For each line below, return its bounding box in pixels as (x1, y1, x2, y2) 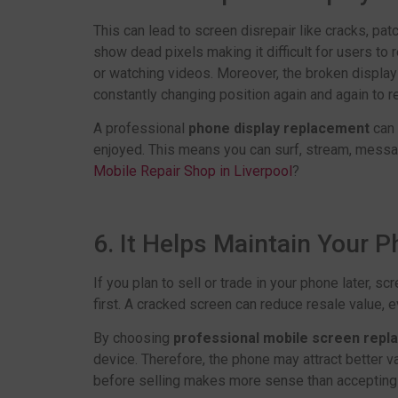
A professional (92, 120, 188, 138)
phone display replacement (187, 120, 373, 138)
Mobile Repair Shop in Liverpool (92, 163, 292, 180)
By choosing (92, 330, 173, 347)
